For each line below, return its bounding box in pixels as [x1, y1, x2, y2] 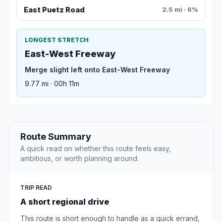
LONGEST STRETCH [25, 36, 89, 44]
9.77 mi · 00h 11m [25, 79, 79, 88]
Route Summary [20, 131, 91, 142]
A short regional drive [20, 197, 109, 207]
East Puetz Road [23, 5, 85, 14]
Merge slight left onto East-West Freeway [25, 65, 170, 74]
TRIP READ [20, 184, 52, 192]
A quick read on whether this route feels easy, [20, 144, 171, 153]
